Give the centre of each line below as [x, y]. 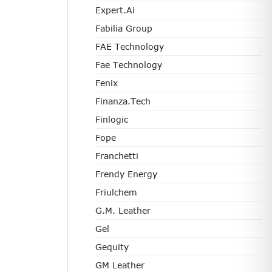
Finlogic [112, 119]
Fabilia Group [124, 28]
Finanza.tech [123, 101]
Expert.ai [115, 10]
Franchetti [117, 156]
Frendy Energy [126, 174]
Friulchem [116, 192]
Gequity [112, 247]
